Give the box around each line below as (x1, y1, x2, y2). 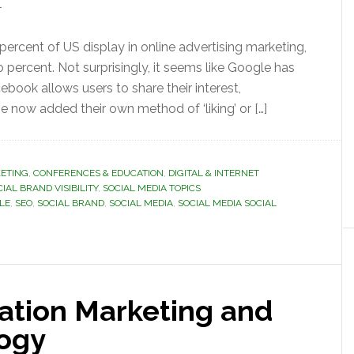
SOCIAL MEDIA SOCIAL (178, 198, 277, 209)
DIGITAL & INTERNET (168, 168, 259, 179)
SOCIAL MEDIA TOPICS (103, 183, 201, 194)
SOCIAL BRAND (37, 198, 104, 209)
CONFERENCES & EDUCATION (33, 168, 164, 179)
